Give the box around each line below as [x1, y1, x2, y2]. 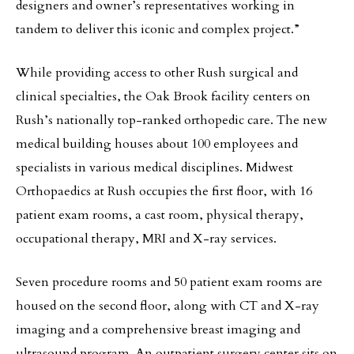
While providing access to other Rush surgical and [16, 64, 298, 81]
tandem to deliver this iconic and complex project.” [16, 21, 299, 38]
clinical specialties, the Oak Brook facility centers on [16, 88, 311, 105]
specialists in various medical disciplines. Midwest [16, 159, 293, 176]
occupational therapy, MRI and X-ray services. [16, 230, 277, 247]
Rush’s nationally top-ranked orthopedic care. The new [16, 111, 327, 129]
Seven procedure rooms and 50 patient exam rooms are [16, 273, 322, 291]
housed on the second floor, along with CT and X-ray [16, 297, 319, 314]
